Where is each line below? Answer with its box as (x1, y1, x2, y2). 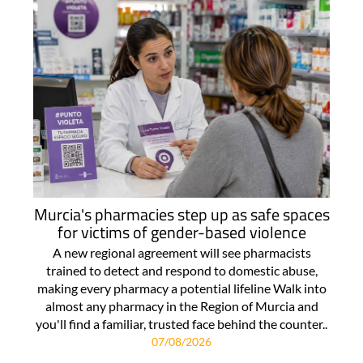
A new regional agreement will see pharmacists (52, 245, 311, 261)
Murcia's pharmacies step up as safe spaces (33, 202, 330, 228)
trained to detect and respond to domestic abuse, (45, 263, 318, 279)
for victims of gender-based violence (57, 220, 306, 246)
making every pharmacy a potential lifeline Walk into (36, 280, 327, 297)
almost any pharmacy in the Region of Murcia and (45, 298, 318, 314)
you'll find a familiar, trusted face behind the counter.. (36, 316, 327, 332)
